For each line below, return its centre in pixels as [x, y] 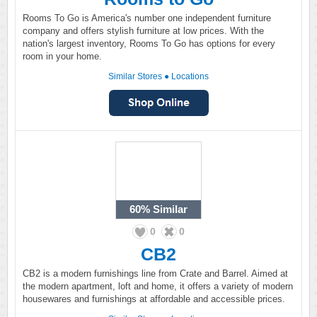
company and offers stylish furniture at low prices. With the [143, 31]
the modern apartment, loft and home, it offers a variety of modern [158, 286]
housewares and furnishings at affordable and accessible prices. [154, 299]
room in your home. [62, 56]
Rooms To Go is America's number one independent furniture [147, 18]
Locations [190, 76]
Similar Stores [135, 76]
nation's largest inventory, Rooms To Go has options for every [149, 44]
